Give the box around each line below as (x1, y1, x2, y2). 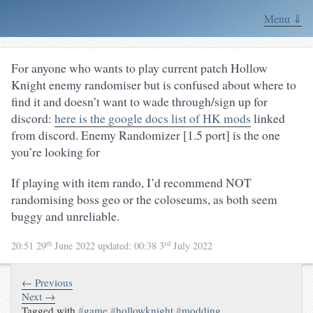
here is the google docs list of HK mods (54, 110, 251, 126)
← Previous (22, 275, 73, 289)
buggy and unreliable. (11, 207, 119, 224)
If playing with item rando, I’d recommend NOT (11, 173, 252, 191)
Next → (22, 289, 56, 303)
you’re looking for (11, 143, 100, 160)
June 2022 (52, 239, 98, 253)
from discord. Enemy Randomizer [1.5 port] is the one (11, 126, 280, 143)
